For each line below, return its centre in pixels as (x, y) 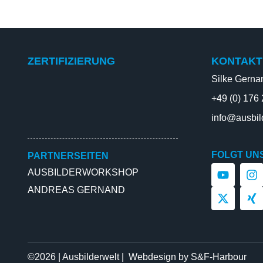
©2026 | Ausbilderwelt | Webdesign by (109, 257)
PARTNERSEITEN (68, 156)
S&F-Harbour (219, 257)
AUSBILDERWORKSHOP (83, 172)
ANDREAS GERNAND (76, 190)
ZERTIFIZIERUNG (71, 61)
